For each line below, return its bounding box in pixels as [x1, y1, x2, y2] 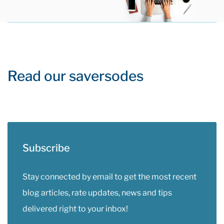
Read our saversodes [7, 67, 143, 84]
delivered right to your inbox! [22, 204, 128, 213]
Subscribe [22, 142, 70, 154]
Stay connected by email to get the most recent [22, 172, 196, 181]
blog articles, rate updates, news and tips [22, 188, 172, 197]
